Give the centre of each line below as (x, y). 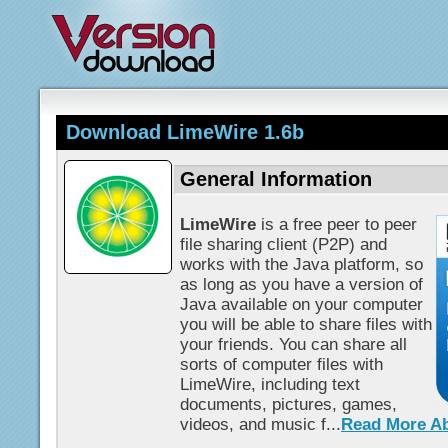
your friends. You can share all (293, 344)
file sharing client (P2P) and (283, 244)
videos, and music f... (260, 424)
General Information (276, 179)
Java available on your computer (301, 304)
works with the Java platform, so (301, 264)
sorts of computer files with (281, 364)
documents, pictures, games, (288, 404)
